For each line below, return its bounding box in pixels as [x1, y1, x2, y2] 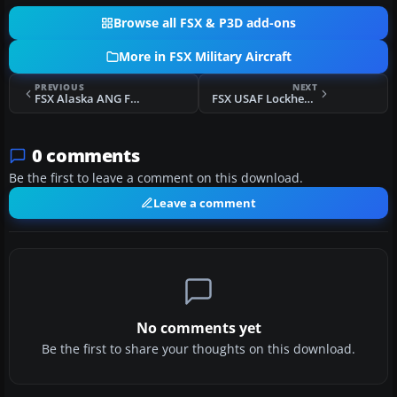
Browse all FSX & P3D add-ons [113, 15, 296, 32]
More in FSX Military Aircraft [118, 49, 292, 66]
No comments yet [136, 318, 261, 339]
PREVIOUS [35, 81, 85, 94]
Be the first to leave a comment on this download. [9, 170, 303, 187]
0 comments [32, 144, 140, 168]
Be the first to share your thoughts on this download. [42, 341, 355, 358]
